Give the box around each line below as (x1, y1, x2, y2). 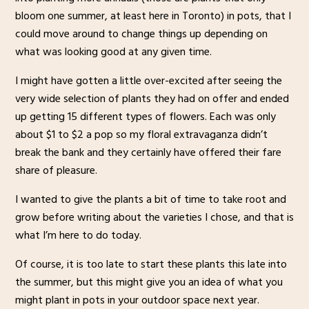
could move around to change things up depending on (14, 24, 268, 43)
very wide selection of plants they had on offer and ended (14, 89, 289, 108)
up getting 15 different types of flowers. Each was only (14, 107, 276, 126)
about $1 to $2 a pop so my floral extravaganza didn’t (14, 125, 268, 143)
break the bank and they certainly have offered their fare (14, 143, 281, 161)
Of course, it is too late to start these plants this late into (14, 255, 287, 273)
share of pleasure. (14, 161, 97, 179)
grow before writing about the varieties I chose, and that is (14, 208, 294, 226)
